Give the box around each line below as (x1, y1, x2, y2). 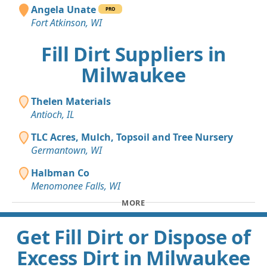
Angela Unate (31, 3, 96, 17)
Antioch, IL (31, 108, 74, 122)
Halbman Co (31, 166, 89, 180)
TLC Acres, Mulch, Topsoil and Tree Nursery (31, 131, 233, 144)
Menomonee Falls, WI (31, 179, 120, 193)
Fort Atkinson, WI (31, 16, 102, 30)
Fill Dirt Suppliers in (41, 41, 226, 68)
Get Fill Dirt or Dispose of (16, 223, 251, 251)
